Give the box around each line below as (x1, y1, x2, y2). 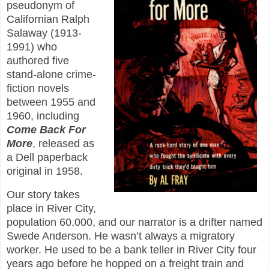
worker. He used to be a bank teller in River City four (7, 243, 256, 256)
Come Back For (7, 123, 86, 136)
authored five (7, 54, 69, 67)
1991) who (7, 40, 57, 53)
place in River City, (7, 202, 96, 214)
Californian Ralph (7, 13, 89, 25)
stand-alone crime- (7, 68, 96, 80)
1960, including (7, 109, 79, 122)
